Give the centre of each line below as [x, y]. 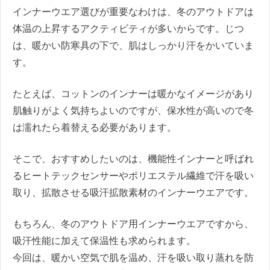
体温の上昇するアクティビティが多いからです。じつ [128, 28]
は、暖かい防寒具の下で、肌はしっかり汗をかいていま [133, 45]
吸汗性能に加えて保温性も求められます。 [104, 240]
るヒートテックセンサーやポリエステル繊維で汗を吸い [133, 175]
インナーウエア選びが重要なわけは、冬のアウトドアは [133, 11]
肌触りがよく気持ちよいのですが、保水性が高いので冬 [133, 110]
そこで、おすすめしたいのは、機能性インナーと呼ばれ [133, 159]
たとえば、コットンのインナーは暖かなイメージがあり [133, 93]
